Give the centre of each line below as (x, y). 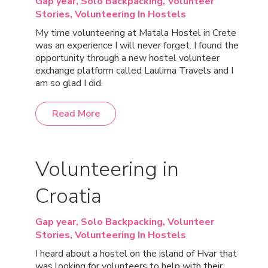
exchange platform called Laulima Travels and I (134, 71)
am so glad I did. (69, 83)
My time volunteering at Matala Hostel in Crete (136, 33)
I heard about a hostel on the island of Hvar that (136, 254)
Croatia (68, 196)
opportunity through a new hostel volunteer (127, 58)
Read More (76, 114)
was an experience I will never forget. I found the (137, 45)
